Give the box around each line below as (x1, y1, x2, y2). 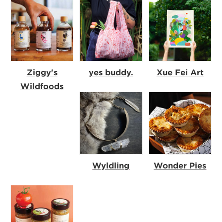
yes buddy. (88, 68, 133, 78)
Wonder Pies (154, 161, 207, 171)
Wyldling (92, 161, 130, 171)
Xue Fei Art (156, 68, 204, 78)
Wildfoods (20, 82, 64, 92)
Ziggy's (26, 68, 57, 78)
